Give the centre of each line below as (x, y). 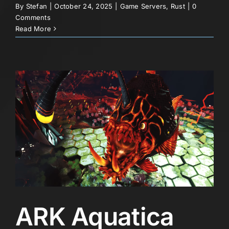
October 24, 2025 (84, 6)
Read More (33, 29)
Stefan (37, 6)
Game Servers (143, 6)
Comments (33, 18)
